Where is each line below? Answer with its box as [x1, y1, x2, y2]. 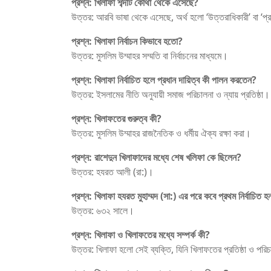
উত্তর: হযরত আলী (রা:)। [71, 165, 154, 179]
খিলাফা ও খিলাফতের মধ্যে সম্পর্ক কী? [94, 228, 210, 242]
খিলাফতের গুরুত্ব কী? [94, 112, 162, 126]
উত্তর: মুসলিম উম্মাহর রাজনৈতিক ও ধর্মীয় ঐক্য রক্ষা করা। [71, 126, 251, 140]
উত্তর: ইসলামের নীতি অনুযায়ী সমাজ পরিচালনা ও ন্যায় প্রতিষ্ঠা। [71, 88, 270, 102]
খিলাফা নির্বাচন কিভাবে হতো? [94, 34, 183, 48]
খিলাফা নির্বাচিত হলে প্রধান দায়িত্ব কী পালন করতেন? [94, 73, 256, 87]
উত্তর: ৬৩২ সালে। [71, 204, 134, 218]
